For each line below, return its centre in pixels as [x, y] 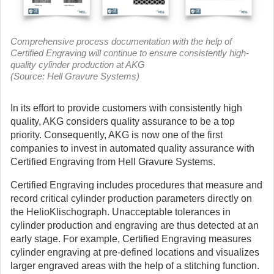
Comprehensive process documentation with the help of [121, 41]
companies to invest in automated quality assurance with [132, 148]
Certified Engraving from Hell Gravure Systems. [113, 162]
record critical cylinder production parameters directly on [131, 198]
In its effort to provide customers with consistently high [126, 108]
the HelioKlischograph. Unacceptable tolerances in [120, 212]
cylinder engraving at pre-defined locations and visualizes [135, 252]
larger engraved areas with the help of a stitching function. [135, 266]
